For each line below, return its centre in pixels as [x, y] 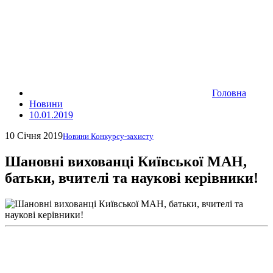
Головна [229, 93]
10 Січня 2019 [34, 136]
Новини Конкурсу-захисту [108, 136]
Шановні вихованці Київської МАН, [126, 161]
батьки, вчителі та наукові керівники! [132, 178]
